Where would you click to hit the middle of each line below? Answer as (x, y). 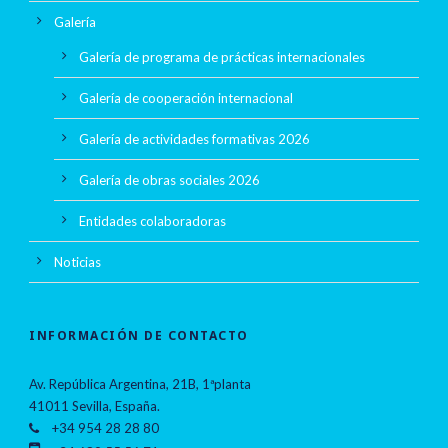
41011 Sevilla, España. (94, 406)
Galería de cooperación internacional (186, 98)
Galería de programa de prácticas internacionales (222, 57)
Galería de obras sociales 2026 (169, 180)
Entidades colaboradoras (152, 221)
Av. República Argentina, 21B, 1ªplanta (140, 384)
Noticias (77, 262)
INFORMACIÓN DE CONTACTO (139, 336)
